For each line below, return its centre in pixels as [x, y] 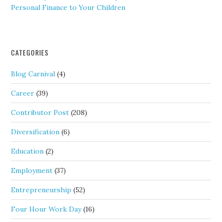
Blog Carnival [33, 74]
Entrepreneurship [41, 190]
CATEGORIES [30, 52]
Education [28, 151]
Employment [32, 170]
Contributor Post [40, 112]
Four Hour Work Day [46, 209]
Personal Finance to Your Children [68, 7]
